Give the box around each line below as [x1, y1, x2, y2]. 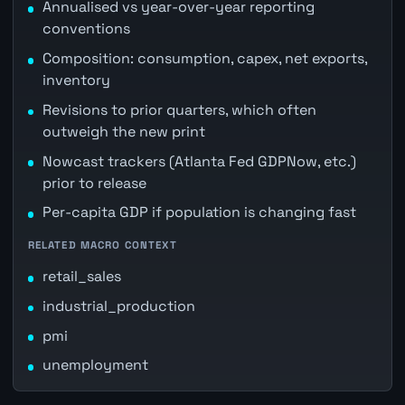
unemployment [42, 355, 148, 375]
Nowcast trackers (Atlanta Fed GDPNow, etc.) [42, 151, 356, 171]
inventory [42, 71, 110, 90]
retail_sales [42, 267, 121, 286]
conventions [42, 19, 130, 39]
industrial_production [42, 296, 195, 316]
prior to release [42, 173, 146, 193]
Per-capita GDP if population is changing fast [42, 202, 356, 222]
